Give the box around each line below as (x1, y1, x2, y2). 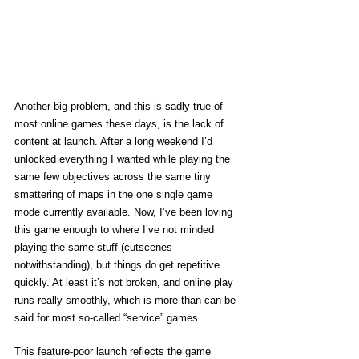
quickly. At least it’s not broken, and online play (14, 276, 236, 288)
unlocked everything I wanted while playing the (14, 152, 233, 165)
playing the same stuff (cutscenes (14, 240, 175, 253)
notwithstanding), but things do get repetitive (14, 258, 223, 271)
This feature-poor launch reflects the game (14, 345, 214, 357)
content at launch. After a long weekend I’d (14, 135, 216, 147)
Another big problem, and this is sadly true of (14, 99, 226, 112)
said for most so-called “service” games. (14, 311, 204, 324)
